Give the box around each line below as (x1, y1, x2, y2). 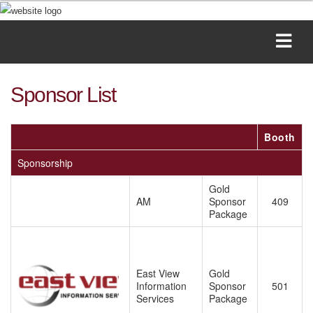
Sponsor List (10, 82, 116, 106)
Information (136, 278, 187, 293)
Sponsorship (17, 155, 73, 170)
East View (136, 265, 180, 280)
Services (136, 291, 175, 305)
